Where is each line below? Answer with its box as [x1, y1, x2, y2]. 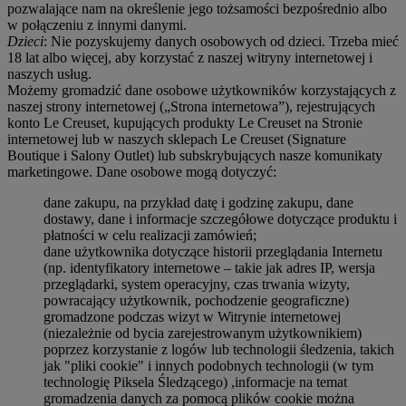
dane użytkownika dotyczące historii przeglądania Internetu [43, 243, 382, 259]
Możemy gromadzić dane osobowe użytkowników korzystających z [7, 82, 396, 98]
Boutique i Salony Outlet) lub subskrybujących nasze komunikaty [7, 147, 382, 163]
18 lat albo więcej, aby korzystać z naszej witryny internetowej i [7, 49, 372, 65]
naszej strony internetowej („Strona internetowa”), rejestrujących [7, 98, 375, 114]
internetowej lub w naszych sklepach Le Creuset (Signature [7, 130, 346, 147]
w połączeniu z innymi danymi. [7, 16, 187, 33]
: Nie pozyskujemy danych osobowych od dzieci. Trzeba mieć [43, 33, 399, 49]
